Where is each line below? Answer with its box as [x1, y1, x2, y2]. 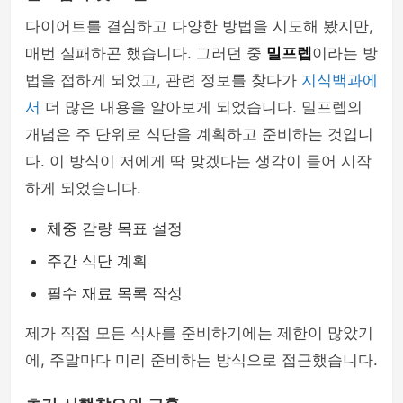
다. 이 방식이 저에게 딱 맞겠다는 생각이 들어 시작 [25, 152, 372, 170]
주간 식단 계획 [47, 252, 148, 270]
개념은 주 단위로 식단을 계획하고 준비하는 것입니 [25, 125, 373, 143]
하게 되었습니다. [25, 179, 141, 197]
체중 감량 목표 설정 [47, 219, 183, 237]
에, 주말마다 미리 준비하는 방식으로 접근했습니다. [25, 351, 378, 369]
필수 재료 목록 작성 [47, 284, 183, 302]
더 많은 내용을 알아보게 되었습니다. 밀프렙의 [40, 98, 363, 116]
